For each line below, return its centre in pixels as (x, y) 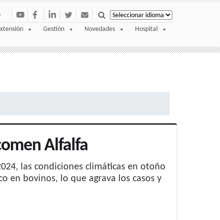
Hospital (146, 29)
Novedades (100, 29)
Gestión (54, 29)
